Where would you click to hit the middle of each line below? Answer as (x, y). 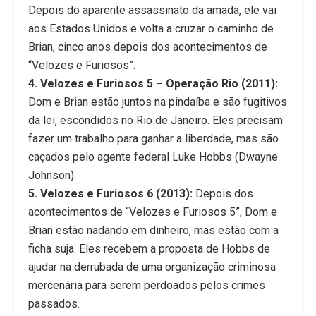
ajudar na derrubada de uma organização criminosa (152, 267)
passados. (54, 304)
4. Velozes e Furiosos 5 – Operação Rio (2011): (153, 84)
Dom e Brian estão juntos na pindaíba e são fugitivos (158, 102)
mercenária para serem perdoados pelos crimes (147, 286)
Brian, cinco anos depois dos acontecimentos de (148, 47)
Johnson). (52, 176)
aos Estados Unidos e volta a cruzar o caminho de (151, 29)
